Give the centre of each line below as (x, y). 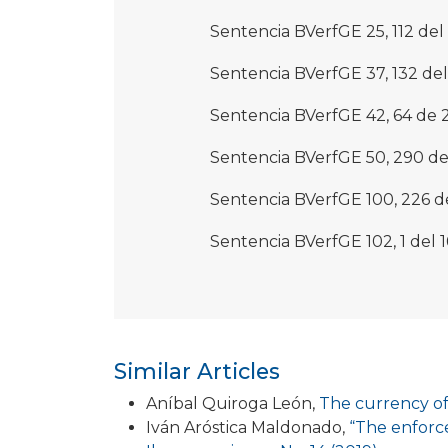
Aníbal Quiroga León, (232, 404)
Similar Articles (197, 371)
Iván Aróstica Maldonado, (247, 428)
